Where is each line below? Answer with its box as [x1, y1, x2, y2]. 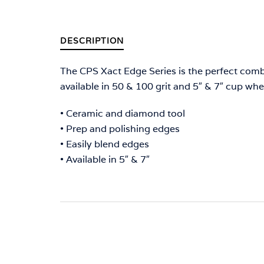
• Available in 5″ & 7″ [60, 153, 150, 166]
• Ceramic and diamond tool [60, 107, 185, 120]
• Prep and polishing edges [60, 123, 180, 136]
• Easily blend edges [60, 138, 149, 151]
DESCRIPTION [60, 35, 124, 47]
